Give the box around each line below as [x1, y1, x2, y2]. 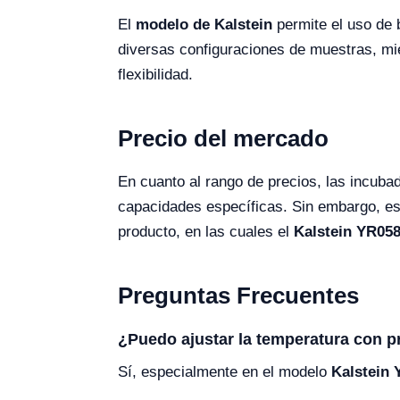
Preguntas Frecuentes [118, 282, 359, 310]
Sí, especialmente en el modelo [118, 363, 331, 381]
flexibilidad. [118, 66, 193, 84]
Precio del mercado [118, 125, 329, 153]
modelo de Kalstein [136, 16, 272, 34]
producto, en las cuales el [118, 223, 294, 241]
